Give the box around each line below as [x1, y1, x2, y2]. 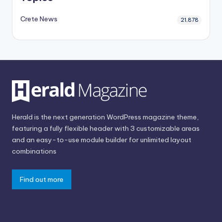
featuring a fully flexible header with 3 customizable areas [12, 124, 200, 133]
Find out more [20, 175, 63, 184]
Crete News [20, 14, 57, 24]
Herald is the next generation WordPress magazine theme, [12, 112, 199, 122]
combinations [12, 147, 56, 156]
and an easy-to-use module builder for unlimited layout [12, 135, 191, 145]
